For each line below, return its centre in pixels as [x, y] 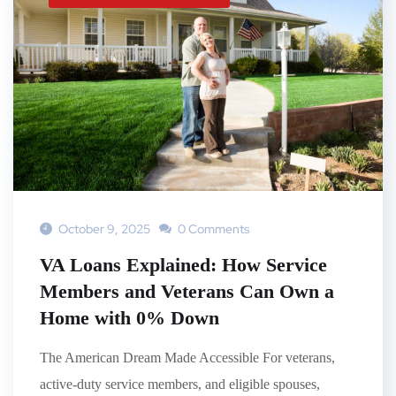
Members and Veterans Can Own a [187, 291]
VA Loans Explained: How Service [183, 264]
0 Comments [212, 228]
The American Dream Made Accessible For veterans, [187, 357]
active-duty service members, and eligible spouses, [180, 384]
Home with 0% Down [129, 317]
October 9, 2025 [104, 228]
